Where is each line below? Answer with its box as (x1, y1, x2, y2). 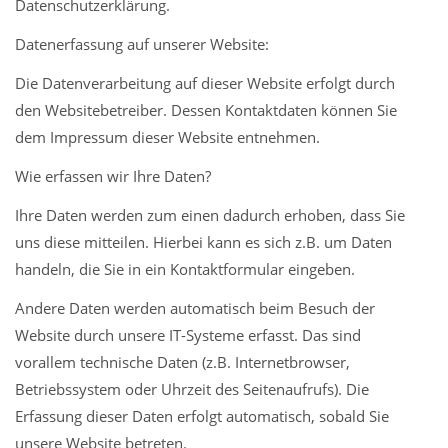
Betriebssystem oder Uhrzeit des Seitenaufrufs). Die (15, 379, 369, 399)
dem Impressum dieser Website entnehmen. (15, 127, 320, 147)
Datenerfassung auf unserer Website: (15, 34, 269, 54)
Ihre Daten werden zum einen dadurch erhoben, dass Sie (15, 205, 405, 225)
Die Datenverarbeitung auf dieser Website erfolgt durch (15, 73, 395, 93)
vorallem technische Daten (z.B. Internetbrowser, (15, 352, 350, 372)
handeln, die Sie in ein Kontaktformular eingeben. (15, 259, 355, 279)
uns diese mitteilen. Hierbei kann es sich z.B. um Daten (15, 232, 392, 252)
